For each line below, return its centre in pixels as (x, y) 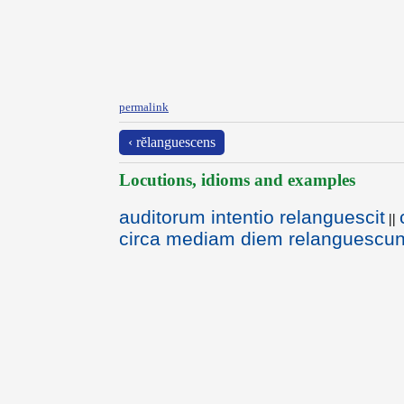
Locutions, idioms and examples (237, 180)
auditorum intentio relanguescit (252, 217)
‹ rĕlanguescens (172, 142)
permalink (144, 107)
